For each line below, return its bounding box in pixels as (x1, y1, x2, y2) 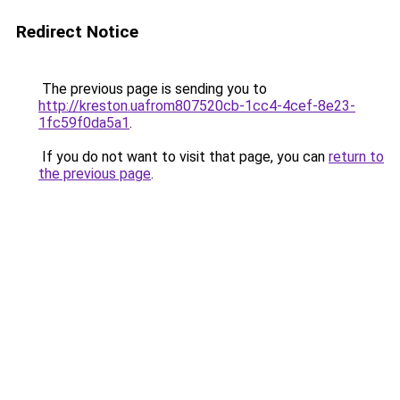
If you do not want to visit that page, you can (38, 148, 329, 165)
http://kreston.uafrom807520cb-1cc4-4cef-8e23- (38, 97, 355, 114)
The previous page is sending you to (38, 80, 267, 97)
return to (329, 148, 384, 165)
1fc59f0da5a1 (38, 114, 129, 131)
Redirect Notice (16, 21, 138, 42)
